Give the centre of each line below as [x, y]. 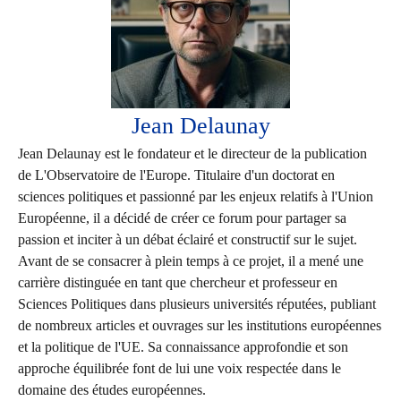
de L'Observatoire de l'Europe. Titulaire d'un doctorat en [176, 175]
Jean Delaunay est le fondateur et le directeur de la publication [192, 154]
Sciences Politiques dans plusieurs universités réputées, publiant [197, 304]
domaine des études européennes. [112, 390]
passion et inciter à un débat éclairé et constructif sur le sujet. [188, 240]
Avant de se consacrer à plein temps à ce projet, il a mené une [191, 261]
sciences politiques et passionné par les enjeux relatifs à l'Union [196, 197]
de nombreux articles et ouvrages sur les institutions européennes [200, 326]
